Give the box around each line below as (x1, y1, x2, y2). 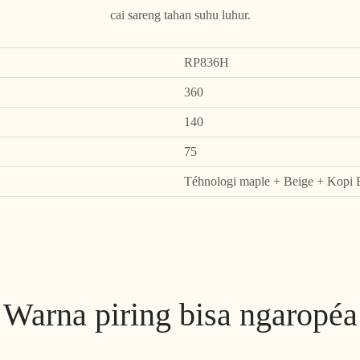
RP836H (183, 55, 229, 71)
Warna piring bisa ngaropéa (2, 296, 358, 334)
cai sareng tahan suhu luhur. (109, 6, 251, 22)
